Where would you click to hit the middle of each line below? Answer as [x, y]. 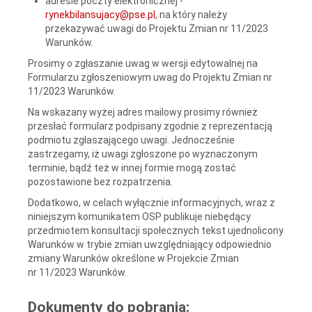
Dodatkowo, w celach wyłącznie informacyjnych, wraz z [151, 202]
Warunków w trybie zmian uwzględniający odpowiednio [150, 244]
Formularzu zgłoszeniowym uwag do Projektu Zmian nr [150, 77]
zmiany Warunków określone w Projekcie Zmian [133, 258]
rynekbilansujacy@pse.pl [100, 14]
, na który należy [191, 14]
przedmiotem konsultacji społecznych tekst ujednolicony [156, 230]
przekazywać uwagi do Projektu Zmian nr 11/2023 [157, 28]
